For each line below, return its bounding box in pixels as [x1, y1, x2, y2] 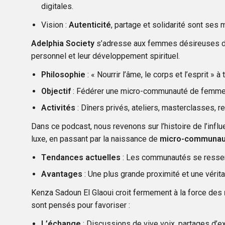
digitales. [41, 1, 73, 11]
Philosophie [41, 69, 85, 79]
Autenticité [67, 20, 111, 30]
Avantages [41, 169, 82, 179]
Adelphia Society [31, 38, 94, 48]
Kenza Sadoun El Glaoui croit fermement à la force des [31, 187, 224, 197]
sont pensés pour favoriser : [31, 200, 130, 210]
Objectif [41, 86, 71, 96]
